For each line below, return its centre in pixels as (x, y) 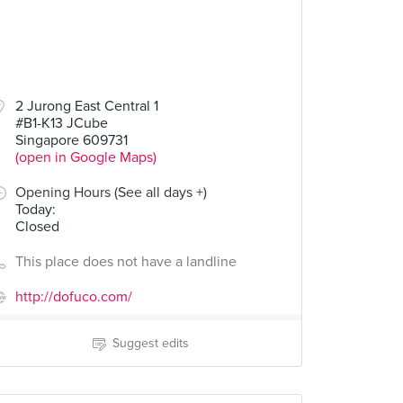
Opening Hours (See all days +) (111, 193)
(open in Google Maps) (86, 157)
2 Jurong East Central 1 (87, 106)
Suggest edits (150, 343)
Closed (37, 227)
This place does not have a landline (126, 262)
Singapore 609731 (72, 140)
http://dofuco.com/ (74, 297)
